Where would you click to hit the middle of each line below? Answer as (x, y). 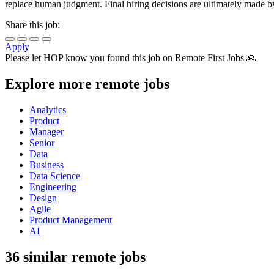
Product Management (71, 220)
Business (46, 165)
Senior (42, 143)
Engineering (53, 187)
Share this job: (32, 25)
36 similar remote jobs (75, 257)
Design (43, 198)
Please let (24, 58)
